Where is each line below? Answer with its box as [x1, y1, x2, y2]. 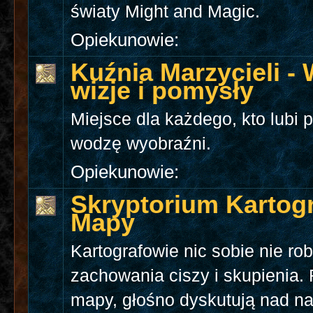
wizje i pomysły [71, 76, 254, 105]
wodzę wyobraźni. [71, 134, 212, 154]
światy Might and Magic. [71, 2, 261, 22]
